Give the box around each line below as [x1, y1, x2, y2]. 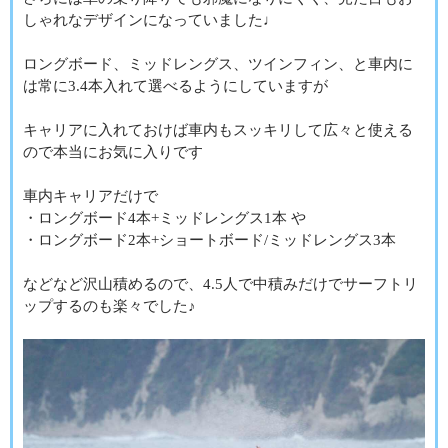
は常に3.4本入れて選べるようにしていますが [23, 78, 328, 95]
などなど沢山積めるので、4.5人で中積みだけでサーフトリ [23, 276, 418, 293]
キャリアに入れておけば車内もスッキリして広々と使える [23, 122, 413, 139]
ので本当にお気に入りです [23, 144, 203, 161]
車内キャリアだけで [23, 188, 158, 205]
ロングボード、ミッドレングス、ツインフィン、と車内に [23, 56, 413, 73]
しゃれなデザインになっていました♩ [23, 12, 278, 29]
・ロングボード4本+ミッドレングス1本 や [23, 210, 306, 227]
